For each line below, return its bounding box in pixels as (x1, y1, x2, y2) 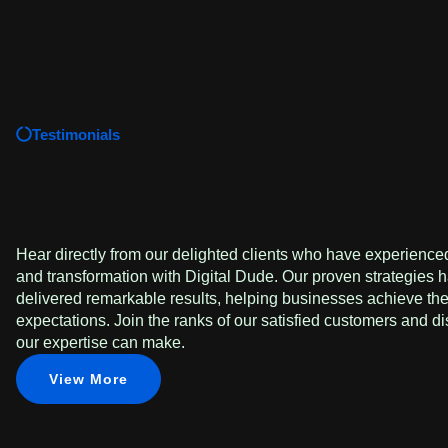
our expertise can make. (16, 334, 185, 351)
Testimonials (32, 126, 120, 143)
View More (49, 371, 128, 387)
